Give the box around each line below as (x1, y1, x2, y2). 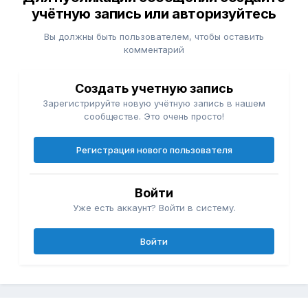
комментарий (124, 44, 184, 56)
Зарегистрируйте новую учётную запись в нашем (43, 98, 265, 109)
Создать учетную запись (75, 81, 233, 96)
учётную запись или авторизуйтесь (31, 5, 277, 23)
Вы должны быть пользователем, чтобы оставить (44, 31, 264, 43)
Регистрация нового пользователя (76, 144, 232, 156)
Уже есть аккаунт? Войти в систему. (72, 202, 236, 214)
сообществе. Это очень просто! (84, 111, 224, 122)
